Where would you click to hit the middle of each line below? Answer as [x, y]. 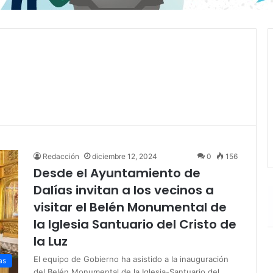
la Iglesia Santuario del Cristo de [135, 224]
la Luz [51, 241]
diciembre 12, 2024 [125, 156]
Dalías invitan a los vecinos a [124, 190]
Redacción [61, 156]
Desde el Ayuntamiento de [117, 173]
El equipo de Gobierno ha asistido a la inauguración [131, 259]
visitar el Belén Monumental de [130, 207]
